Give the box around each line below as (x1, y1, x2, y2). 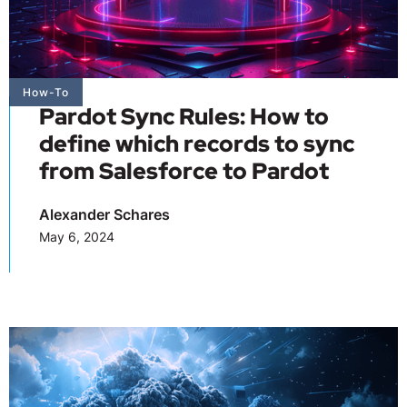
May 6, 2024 (39, 228, 114, 244)
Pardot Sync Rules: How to (39, 101, 329, 132)
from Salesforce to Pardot (39, 155, 329, 186)
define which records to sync (39, 128, 354, 159)
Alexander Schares (39, 204, 170, 223)
